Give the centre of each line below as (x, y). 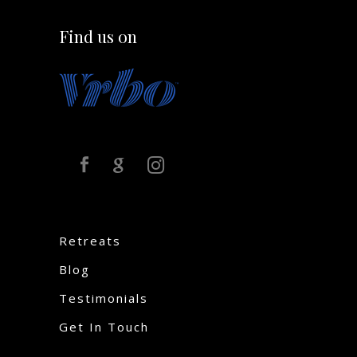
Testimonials (104, 298)
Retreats (90, 241)
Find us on (98, 36)
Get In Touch (104, 327)
